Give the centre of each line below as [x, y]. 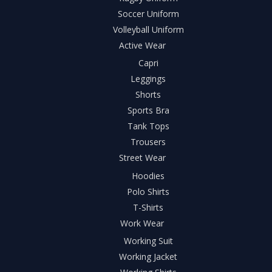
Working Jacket [148, 257]
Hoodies [148, 175]
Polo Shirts [148, 191]
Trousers [148, 142]
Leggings [148, 79]
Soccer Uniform [148, 13]
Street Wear [142, 158]
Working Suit [148, 241]
